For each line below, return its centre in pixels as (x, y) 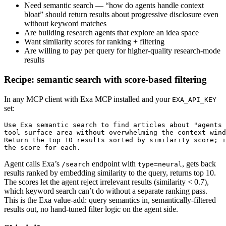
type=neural (160, 164)
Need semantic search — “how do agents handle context (114, 6)
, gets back (199, 163)
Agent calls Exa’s (33, 163)
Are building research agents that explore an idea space (111, 33)
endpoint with (113, 163)
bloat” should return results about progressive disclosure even (121, 15)
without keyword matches (65, 24)
